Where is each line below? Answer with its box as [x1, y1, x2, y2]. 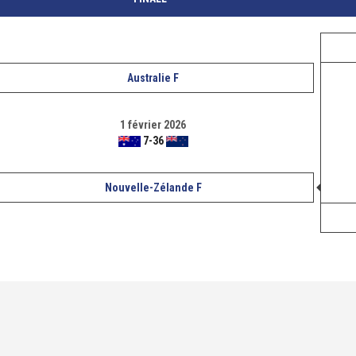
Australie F [127, 72, 179, 84]
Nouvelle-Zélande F [104, 181, 202, 194]
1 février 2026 [120, 118, 186, 131]
